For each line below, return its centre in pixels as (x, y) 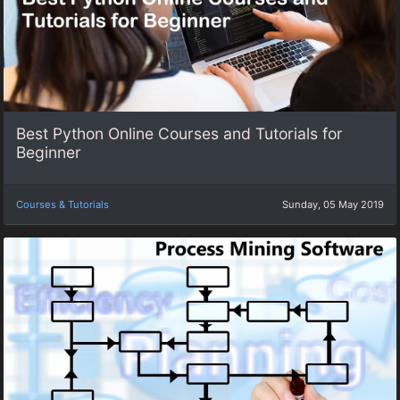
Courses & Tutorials (62, 204)
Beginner (49, 153)
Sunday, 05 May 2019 (333, 204)
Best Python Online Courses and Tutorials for (179, 134)
